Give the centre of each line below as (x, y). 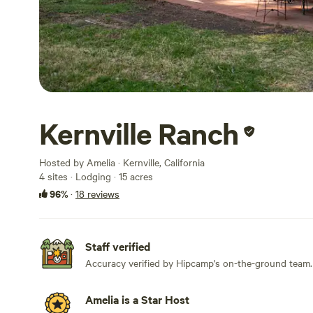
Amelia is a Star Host (137, 299)
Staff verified (118, 246)
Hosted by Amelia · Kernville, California (122, 162)
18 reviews (97, 194)
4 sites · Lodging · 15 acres (96, 176)
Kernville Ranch (139, 133)
